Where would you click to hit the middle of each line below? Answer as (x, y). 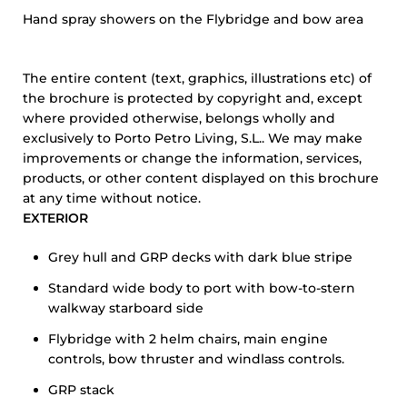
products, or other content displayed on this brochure (201, 178)
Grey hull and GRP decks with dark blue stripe (200, 257)
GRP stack (81, 390)
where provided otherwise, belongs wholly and (179, 118)
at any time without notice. (112, 198)
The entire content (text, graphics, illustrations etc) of (197, 78)
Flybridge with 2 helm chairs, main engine (188, 339)
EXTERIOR (55, 218)
